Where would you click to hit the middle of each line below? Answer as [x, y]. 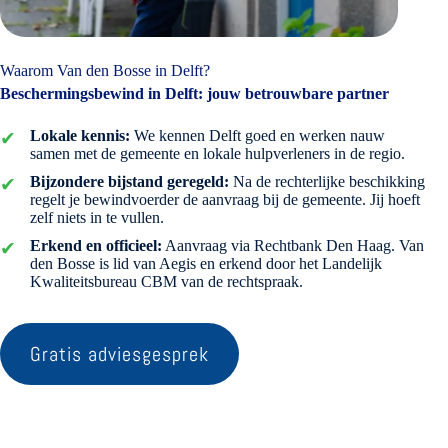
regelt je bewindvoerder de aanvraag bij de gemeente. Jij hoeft [225, 199]
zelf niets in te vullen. [97, 217]
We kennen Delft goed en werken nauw [257, 135]
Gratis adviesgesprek [119, 353]
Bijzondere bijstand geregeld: [129, 181]
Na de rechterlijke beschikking [327, 181]
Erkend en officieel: [96, 245]
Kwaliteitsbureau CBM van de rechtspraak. [166, 281]
